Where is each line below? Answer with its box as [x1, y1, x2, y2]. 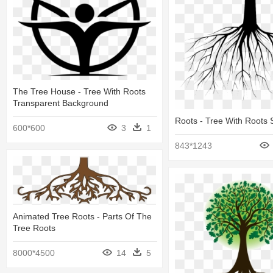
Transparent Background [13, 98, 108, 108]
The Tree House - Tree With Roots [13, 87, 146, 97]
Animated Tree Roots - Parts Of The [13, 211, 152, 222]
